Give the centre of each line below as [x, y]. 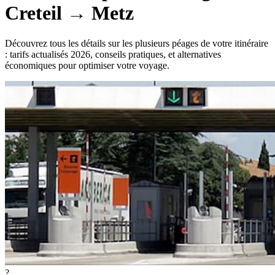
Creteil [33, 13]
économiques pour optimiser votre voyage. [87, 65]
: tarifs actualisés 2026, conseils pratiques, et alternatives [113, 54]
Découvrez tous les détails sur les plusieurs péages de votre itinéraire [137, 43]
